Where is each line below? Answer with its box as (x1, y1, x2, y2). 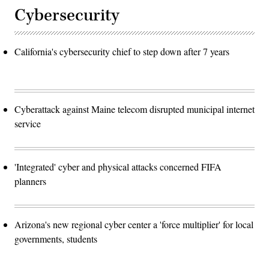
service (14, 116, 41, 130)
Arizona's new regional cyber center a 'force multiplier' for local (14, 217, 253, 231)
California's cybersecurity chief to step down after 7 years (14, 44, 229, 58)
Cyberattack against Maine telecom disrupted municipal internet (14, 102, 255, 115)
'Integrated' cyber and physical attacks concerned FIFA (14, 160, 222, 173)
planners (14, 174, 46, 187)
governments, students (14, 232, 97, 245)
